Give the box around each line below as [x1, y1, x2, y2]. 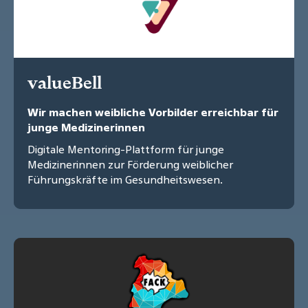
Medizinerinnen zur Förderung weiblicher [27, 157, 233, 173]
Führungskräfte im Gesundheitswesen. [27, 172, 223, 188]
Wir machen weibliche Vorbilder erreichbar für [27, 104, 278, 120]
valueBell [27, 71, 102, 94]
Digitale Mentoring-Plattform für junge [27, 142, 224, 157]
